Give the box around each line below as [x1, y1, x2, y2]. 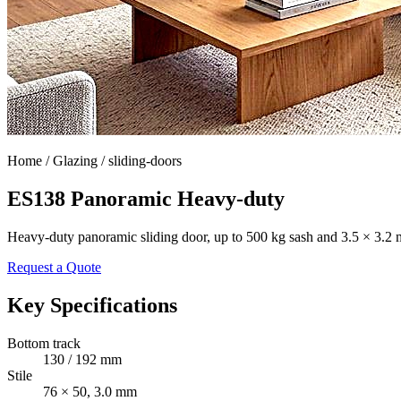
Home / [7, 153, 53, 168]
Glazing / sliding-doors [53, 153, 182, 168]
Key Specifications [7, 293, 177, 317]
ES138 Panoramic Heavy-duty [7, 186, 285, 210]
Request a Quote [7, 259, 101, 275]
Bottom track [7, 335, 81, 351]
